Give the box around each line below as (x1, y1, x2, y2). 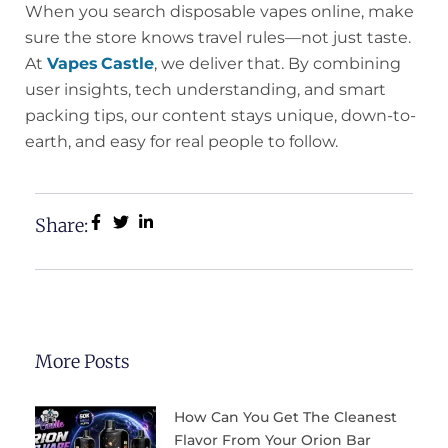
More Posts (35, 350, 130, 374)
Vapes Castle (47, 53, 154, 73)
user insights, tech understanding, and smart (25, 79, 386, 99)
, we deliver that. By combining (154, 53, 401, 73)
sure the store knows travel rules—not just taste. (25, 27, 411, 47)
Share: (35, 213, 88, 237)
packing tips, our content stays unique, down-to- (25, 105, 416, 125)
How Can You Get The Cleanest (173, 407, 397, 426)
